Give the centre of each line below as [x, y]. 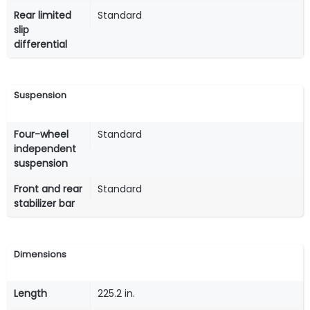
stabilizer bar [44, 203]
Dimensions [40, 254]
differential [40, 44]
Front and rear [48, 189]
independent [45, 148]
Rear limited [43, 15]
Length [30, 293]
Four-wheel [41, 134]
